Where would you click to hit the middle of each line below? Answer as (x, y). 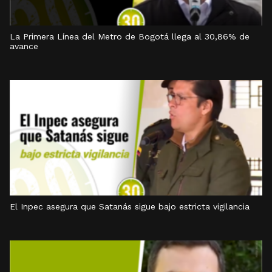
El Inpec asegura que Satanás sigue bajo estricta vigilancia (130, 206)
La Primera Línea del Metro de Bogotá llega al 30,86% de (130, 36)
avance (24, 46)
